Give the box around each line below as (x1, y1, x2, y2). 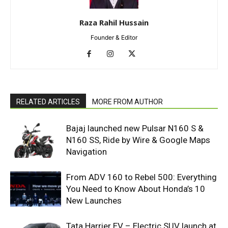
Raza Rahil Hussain (79, 17, 149, 28)
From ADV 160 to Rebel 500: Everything (66, 172, 217, 183)
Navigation (66, 147, 107, 157)
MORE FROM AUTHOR (92, 98, 163, 106)
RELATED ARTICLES (16, 98, 80, 106)
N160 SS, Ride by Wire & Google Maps (66, 135, 210, 146)
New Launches (66, 195, 122, 206)
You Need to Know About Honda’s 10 (66, 184, 205, 194)
